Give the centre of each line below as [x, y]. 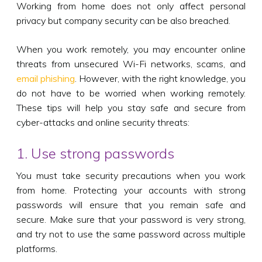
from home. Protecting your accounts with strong [131, 190]
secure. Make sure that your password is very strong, [131, 219]
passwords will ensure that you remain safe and [131, 204]
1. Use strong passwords [95, 153]
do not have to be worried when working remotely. [131, 93]
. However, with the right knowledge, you [160, 78]
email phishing [46, 78]
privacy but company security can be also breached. [123, 20]
